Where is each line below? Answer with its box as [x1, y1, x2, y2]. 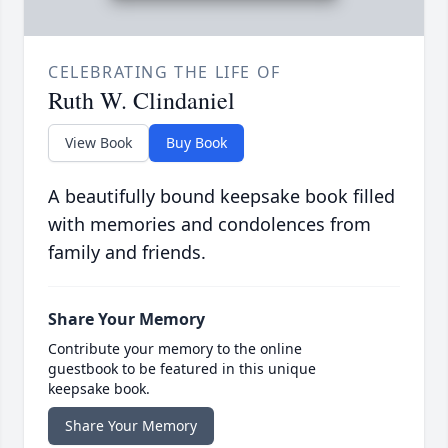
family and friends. [48, 240, 206, 265]
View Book [65, 133, 132, 153]
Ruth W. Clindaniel [48, 84, 235, 117]
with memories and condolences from [48, 212, 371, 237]
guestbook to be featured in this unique [48, 359, 316, 379]
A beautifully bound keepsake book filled [48, 184, 395, 209]
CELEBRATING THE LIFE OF [48, 61, 281, 84]
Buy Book [166, 133, 227, 153]
